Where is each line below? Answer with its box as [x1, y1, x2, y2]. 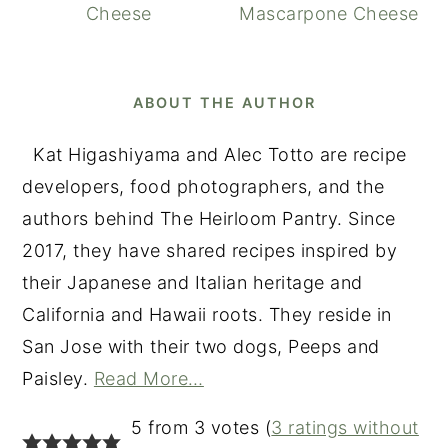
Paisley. [22, 367, 94, 389]
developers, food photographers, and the [22, 175, 385, 197]
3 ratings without [271, 416, 419, 438]
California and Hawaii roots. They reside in [22, 303, 392, 325]
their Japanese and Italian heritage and [22, 271, 363, 293]
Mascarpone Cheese [239, 2, 419, 24]
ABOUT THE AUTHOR [132, 93, 316, 111]
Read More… [93, 367, 204, 389]
